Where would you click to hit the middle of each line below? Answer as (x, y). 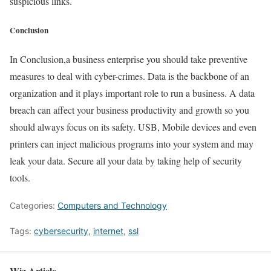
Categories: (34, 205)
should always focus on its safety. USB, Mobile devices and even (133, 126)
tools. (20, 177)
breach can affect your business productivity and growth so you (129, 109)
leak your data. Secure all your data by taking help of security (126, 160)
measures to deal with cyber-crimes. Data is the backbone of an (129, 76)
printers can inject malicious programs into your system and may (132, 143)
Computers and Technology (112, 205)
